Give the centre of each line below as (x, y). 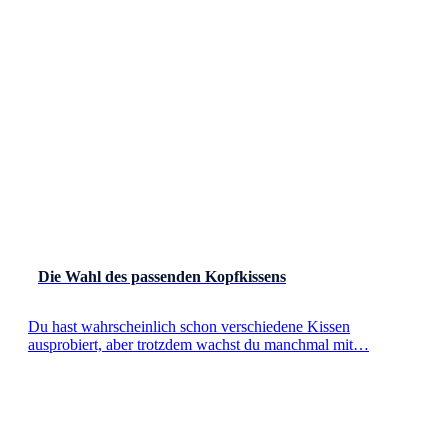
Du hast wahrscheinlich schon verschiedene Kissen (189, 326)
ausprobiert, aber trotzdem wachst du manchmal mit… (198, 344)
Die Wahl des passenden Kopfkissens (162, 277)
